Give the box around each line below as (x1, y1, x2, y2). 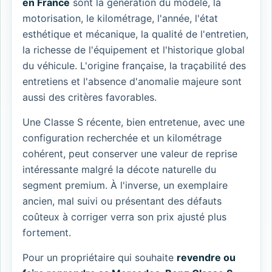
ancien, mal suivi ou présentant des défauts (22, 195, 222, 208)
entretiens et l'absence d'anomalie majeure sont (22, 75, 242, 88)
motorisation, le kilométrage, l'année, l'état (22, 12, 218, 25)
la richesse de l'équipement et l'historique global (22, 44, 245, 56)
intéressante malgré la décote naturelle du (22, 163, 216, 176)
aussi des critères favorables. (22, 91, 157, 104)
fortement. (22, 226, 71, 239)
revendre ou (177, 251, 236, 264)
